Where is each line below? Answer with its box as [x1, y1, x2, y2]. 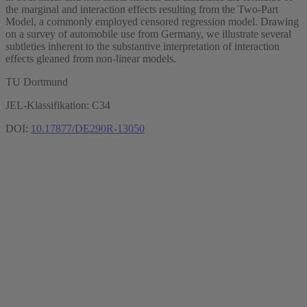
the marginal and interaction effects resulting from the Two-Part [5, 3, 278, 15]
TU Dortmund [5, 75, 68, 88]
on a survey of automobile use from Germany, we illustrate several [5, 27, 291, 40]
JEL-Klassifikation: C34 [5, 99, 110, 111]
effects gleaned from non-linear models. [5, 52, 176, 64]
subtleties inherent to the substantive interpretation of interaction [5, 40, 280, 52]
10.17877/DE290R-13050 [31, 122, 145, 134]
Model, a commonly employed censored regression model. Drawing [5, 15, 299, 27]
